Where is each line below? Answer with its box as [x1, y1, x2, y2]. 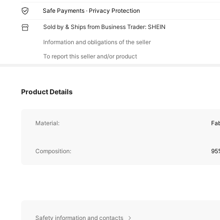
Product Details [21, 87, 73, 96]
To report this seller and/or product [43, 52, 137, 60]
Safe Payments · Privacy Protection [43, 7, 140, 15]
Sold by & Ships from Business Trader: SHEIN [43, 23, 165, 31]
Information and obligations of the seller [43, 38, 151, 46]
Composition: [35, 147, 71, 155]
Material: [35, 119, 59, 127]
